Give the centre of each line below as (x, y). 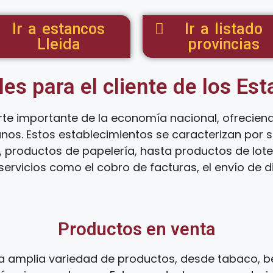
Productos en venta (136, 229)
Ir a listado (224, 29)
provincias (224, 44)
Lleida (58, 44)
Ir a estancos (58, 29)
